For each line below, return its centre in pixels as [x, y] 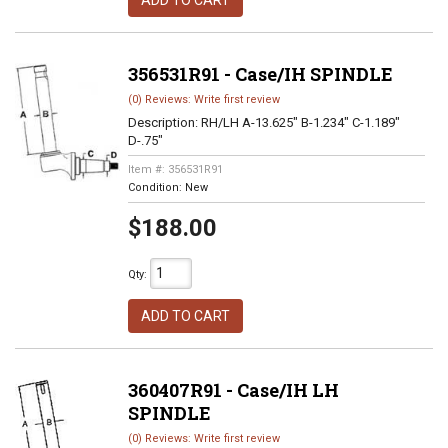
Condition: [156, 187]
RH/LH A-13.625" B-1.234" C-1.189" [300, 122]
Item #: [147, 169]
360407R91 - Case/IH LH [233, 390]
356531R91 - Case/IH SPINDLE [260, 74]
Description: [164, 122]
